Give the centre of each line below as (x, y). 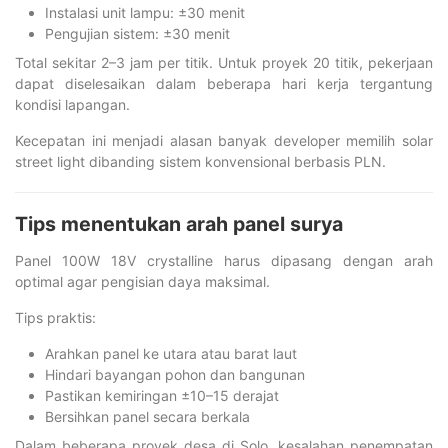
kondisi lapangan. (72, 104)
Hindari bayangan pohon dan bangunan (175, 374)
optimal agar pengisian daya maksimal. (142, 281)
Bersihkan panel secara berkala (147, 416)
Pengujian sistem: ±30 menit (137, 33)
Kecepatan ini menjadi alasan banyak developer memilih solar (224, 140)
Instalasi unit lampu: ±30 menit (145, 12)
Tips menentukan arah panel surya (179, 223)
